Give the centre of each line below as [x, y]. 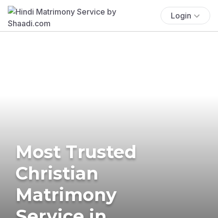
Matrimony [66, 194]
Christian [57, 173]
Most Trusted [76, 152]
